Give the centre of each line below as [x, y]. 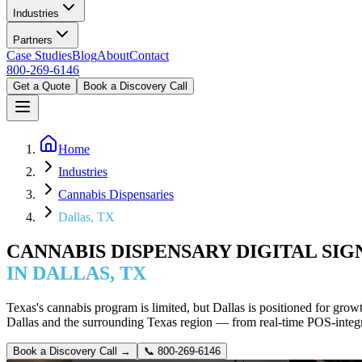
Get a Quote [42, 86]
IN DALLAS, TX [76, 273]
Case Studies [39, 55]
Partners [33, 40]
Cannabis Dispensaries [116, 194]
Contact [149, 55]
